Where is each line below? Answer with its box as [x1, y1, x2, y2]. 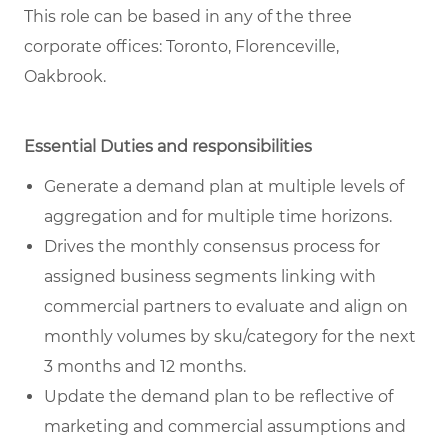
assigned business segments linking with [44, 267, 376, 287]
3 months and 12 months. [44, 357, 246, 377]
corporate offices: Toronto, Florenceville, [24, 37, 339, 57]
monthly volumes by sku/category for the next [44, 327, 416, 347]
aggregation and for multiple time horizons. [44, 207, 392, 227]
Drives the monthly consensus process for [44, 237, 380, 257]
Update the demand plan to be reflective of [44, 387, 393, 407]
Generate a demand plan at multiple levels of [44, 177, 404, 197]
